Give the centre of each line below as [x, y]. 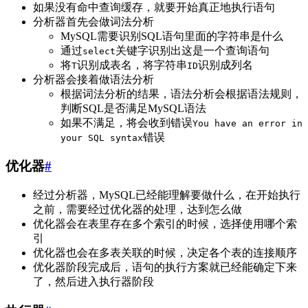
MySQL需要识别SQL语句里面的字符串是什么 [172, 36]
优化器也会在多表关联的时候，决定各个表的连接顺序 [165, 253]
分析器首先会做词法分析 [93, 21]
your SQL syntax [102, 137]
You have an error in [247, 123]
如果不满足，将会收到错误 [126, 122]
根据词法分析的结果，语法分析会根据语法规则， [181, 93]
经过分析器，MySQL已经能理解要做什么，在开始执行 [167, 195]
